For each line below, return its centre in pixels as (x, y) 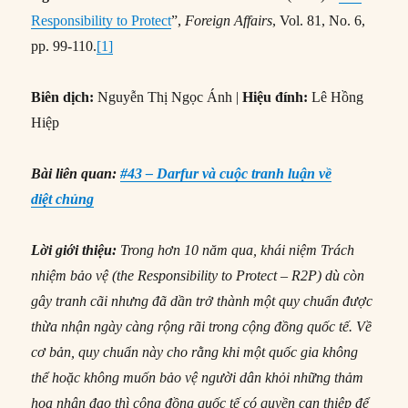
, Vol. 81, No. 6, (319, 21)
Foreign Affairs (229, 21)
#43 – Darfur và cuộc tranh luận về (226, 174)
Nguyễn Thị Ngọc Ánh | (168, 97)
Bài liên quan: (76, 174)
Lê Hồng (336, 97)
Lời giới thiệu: (74, 250)
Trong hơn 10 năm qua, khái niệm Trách (236, 250)
